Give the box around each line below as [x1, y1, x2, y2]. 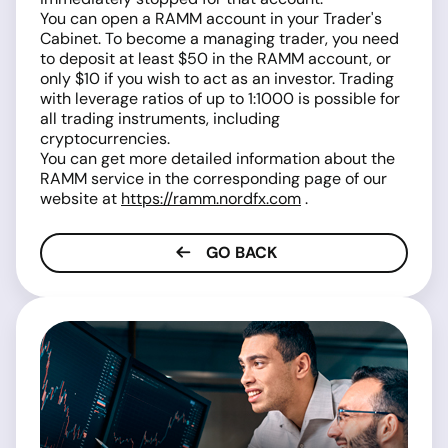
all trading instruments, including [40, 108, 280, 129]
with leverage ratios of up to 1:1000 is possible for [40, 88, 400, 109]
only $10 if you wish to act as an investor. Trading [40, 68, 394, 89]
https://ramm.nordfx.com [121, 188, 301, 209]
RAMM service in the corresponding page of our [40, 168, 387, 189]
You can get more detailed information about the [40, 148, 395, 169]
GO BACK [201, 242, 277, 263]
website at [40, 188, 121, 209]
